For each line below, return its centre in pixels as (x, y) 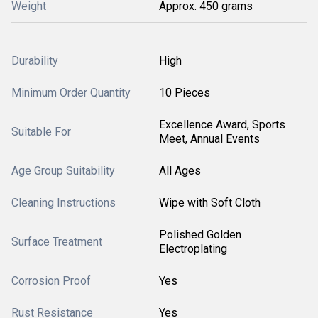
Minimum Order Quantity (71, 93)
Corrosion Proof (51, 281)
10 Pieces (185, 93)
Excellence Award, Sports (222, 125)
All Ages (180, 171)
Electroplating (193, 249)
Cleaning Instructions (64, 203)
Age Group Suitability (63, 171)
